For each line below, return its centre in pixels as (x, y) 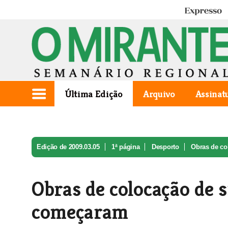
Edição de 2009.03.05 (68, 147)
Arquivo (159, 94)
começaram (80, 212)
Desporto (165, 147)
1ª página (126, 147)
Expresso (198, 11)
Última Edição (94, 94)
